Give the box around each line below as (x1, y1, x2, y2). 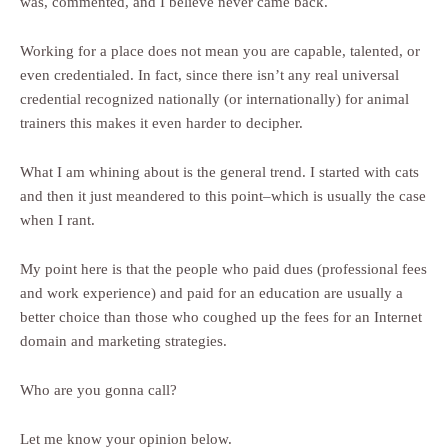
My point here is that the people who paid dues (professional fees (20, 261, 427, 278)
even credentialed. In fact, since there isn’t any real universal (20, 67, 399, 84)
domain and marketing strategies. (20, 333, 227, 350)
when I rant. (20, 212, 95, 229)
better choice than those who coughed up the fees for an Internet (20, 309, 422, 326)
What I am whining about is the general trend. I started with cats (20, 164, 419, 181)
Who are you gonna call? (20, 382, 177, 399)
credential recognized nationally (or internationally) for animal (20, 91, 409, 108)
